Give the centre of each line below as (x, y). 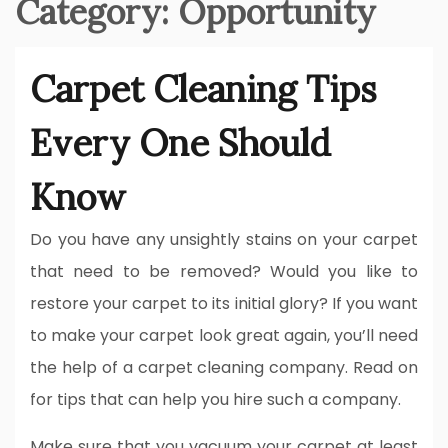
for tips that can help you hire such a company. (215, 399)
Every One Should (180, 142)
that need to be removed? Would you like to (224, 271)
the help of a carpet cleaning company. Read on (224, 367)
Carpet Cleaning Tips (203, 88)
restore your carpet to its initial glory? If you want (224, 303)
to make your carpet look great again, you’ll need (224, 335)
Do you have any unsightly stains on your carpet (224, 239)
